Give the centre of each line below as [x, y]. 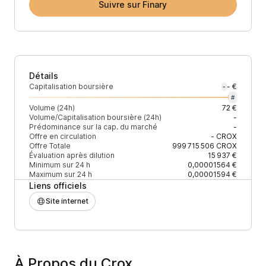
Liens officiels [58, 186]
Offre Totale [50, 146]
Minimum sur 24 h [60, 165]
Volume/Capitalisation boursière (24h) [95, 117]
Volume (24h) [52, 108]
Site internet [67, 201]
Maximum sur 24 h [61, 174]
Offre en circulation [63, 136]
